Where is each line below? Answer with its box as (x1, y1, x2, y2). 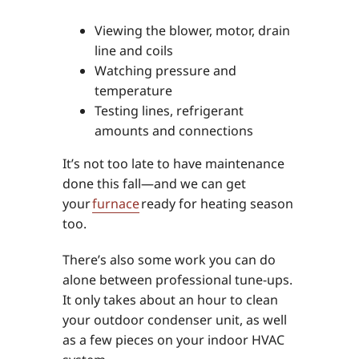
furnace (91, 195, 139, 213)
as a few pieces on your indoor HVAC (62, 331, 284, 349)
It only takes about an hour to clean (62, 291, 278, 309)
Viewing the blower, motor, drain (94, 22, 290, 40)
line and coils (94, 42, 173, 60)
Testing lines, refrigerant (94, 102, 244, 120)
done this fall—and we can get (62, 175, 246, 193)
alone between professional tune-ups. (62, 271, 292, 289)
